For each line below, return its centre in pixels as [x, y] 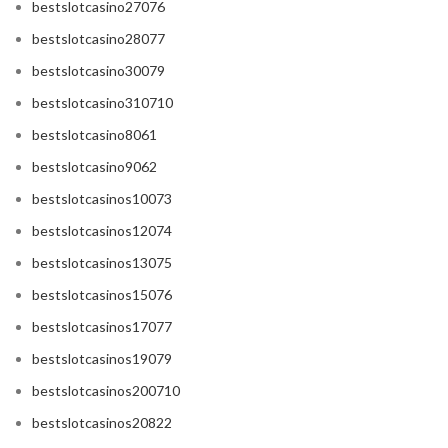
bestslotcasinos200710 [106, 391]
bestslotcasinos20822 [102, 423]
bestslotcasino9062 [94, 167]
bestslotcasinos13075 [102, 263]
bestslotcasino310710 [102, 103]
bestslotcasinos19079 [102, 359]
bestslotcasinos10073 [102, 199]
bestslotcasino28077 [98, 39]
